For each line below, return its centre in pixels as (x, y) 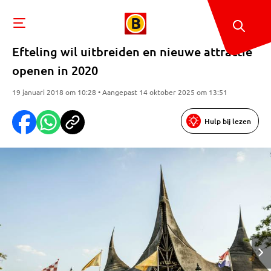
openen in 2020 (55, 70)
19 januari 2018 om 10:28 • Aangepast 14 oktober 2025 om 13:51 (120, 92)
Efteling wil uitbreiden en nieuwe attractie (132, 51)
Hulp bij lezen (228, 121)
